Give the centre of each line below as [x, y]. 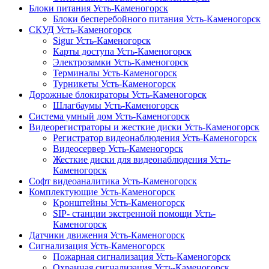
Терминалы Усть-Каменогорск [115, 73]
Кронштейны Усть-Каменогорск [119, 203]
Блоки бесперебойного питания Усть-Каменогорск [157, 19]
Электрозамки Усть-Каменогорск [121, 62]
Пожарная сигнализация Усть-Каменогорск [142, 257]
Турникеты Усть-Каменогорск [114, 84]
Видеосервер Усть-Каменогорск [118, 149]
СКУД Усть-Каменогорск [80, 30]
